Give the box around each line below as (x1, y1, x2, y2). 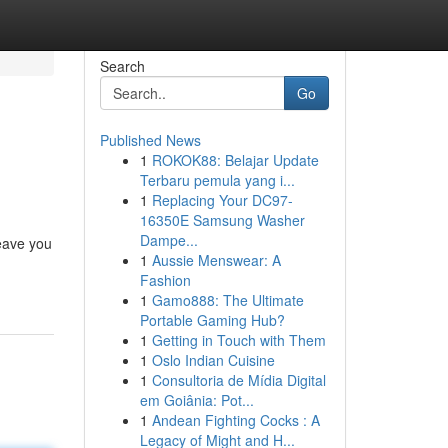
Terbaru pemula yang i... (139, 170, 295, 190)
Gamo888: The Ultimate (151, 290, 304, 310)
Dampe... (139, 230, 198, 250)
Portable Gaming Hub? (139, 310, 285, 330)
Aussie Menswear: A (151, 250, 281, 270)
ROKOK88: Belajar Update (151, 150, 319, 170)
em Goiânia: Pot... (139, 390, 254, 410)
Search (99, 56, 145, 76)
